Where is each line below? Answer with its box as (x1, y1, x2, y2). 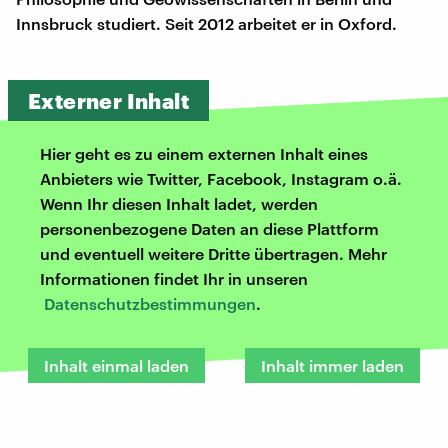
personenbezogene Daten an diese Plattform (40, 218, 379, 238)
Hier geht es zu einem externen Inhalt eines (40, 143, 368, 163)
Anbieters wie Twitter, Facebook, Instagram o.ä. (40, 168, 402, 188)
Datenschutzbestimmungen (44, 293, 256, 313)
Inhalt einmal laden (44, 355, 189, 375)
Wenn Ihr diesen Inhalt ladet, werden (40, 193, 318, 213)
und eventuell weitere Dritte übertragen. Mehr (40, 243, 387, 263)
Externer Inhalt (28, 87, 189, 113)
